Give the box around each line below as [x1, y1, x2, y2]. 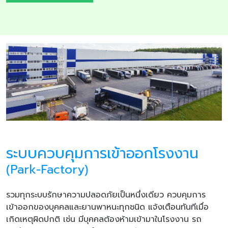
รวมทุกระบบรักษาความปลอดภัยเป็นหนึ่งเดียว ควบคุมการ [6, 189, 206, 202]
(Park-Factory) [6, 160, 88, 179]
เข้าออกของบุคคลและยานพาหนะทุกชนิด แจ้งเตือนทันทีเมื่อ [6, 201, 209, 214]
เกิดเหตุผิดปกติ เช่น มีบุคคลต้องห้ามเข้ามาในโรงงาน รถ [6, 213, 202, 226]
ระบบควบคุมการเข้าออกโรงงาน [6, 142, 210, 165]
